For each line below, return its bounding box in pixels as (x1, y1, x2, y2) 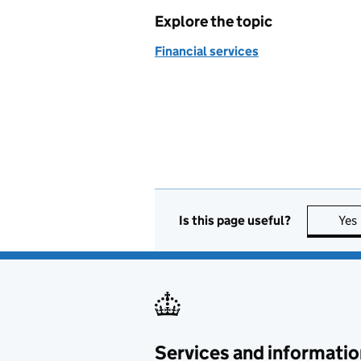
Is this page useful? (179, 212, 291, 228)
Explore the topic (155, 12, 272, 31)
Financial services (155, 44, 259, 59)
